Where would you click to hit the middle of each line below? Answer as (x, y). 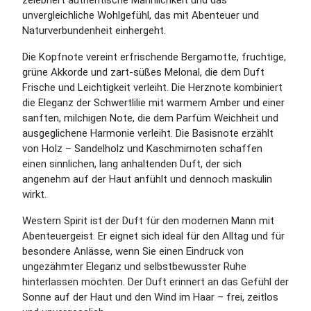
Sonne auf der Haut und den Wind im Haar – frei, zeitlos (150, 297)
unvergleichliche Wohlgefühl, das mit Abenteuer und (141, 15)
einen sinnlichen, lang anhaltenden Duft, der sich (132, 164)
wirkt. (34, 194)
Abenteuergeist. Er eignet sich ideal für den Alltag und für (153, 236)
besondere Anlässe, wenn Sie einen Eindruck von (133, 251)
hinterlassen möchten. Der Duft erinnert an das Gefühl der (155, 282)
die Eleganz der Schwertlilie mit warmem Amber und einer (153, 103)
